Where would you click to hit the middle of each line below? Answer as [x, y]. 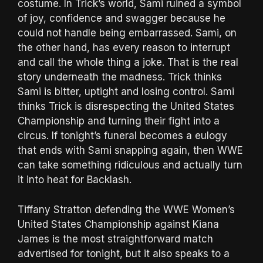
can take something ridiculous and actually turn [130, 165]
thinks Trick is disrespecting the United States [126, 107]
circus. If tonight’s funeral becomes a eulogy [122, 136]
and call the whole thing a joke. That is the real [128, 63]
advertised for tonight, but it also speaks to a [124, 253]
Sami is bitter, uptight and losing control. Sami [126, 92]
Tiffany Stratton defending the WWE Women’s [126, 209]
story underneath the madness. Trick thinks [120, 77]
